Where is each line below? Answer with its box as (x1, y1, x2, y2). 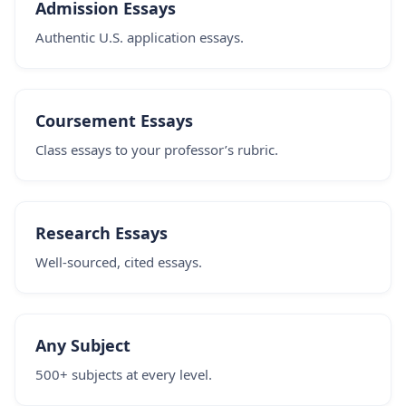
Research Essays (35, 222, 168, 244)
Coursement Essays (35, 110, 193, 131)
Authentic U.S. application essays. (35, 28, 244, 46)
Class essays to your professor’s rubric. (35, 140, 278, 159)
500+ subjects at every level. (35, 365, 212, 383)
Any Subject (35, 334, 130, 356)
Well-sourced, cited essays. (35, 253, 202, 271)
